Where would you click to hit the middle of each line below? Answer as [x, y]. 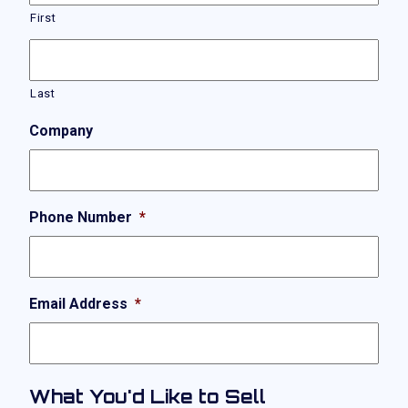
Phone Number [81, 217]
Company [61, 131]
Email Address [78, 304]
